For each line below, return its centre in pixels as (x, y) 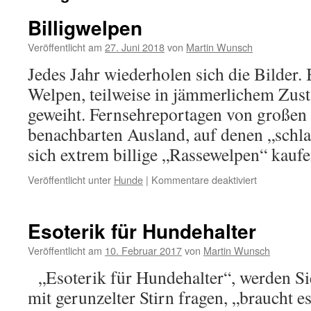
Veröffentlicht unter (69, 179)
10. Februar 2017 (143, 250)
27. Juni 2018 (135, 47)
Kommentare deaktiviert (204, 179)
